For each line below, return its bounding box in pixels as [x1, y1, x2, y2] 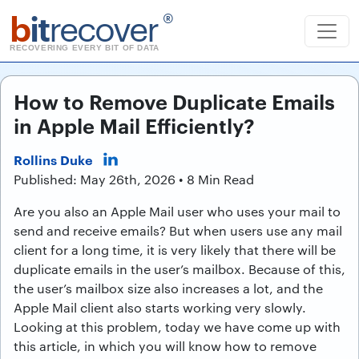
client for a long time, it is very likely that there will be [14, 241, 336, 258]
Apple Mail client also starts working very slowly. [14, 299, 306, 316]
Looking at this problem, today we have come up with [14, 318, 341, 335]
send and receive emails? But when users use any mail [14, 222, 342, 239]
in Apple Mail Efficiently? [14, 111, 255, 139]
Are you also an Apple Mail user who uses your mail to [14, 203, 341, 220]
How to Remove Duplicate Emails [14, 87, 335, 115]
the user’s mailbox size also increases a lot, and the [14, 280, 323, 296]
